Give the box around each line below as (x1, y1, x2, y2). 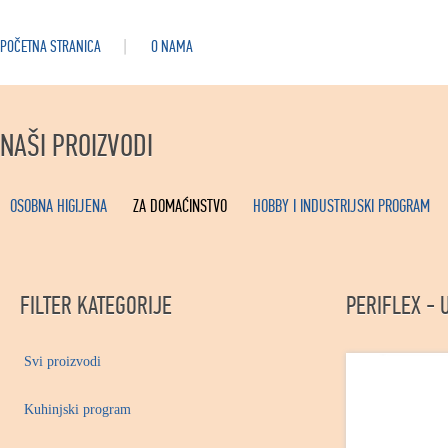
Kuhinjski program (24, 402, 131, 417)
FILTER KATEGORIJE (20, 290, 172, 321)
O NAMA (151, 36, 193, 57)
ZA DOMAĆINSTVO (133, 196, 227, 217)
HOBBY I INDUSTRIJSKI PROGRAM (253, 196, 430, 217)
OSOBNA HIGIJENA (10, 196, 107, 217)
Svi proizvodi (24, 354, 101, 369)
